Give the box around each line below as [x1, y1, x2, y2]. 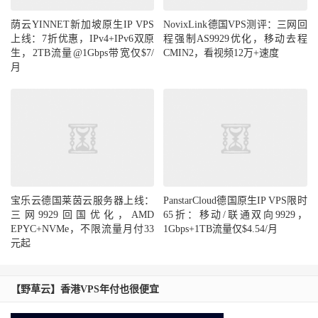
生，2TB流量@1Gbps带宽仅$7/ [11, 47, 155, 58]
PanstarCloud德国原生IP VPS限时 [163, 194, 307, 206]
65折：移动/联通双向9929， [163, 209, 307, 220]
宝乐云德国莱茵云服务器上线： [11, 194, 155, 206]
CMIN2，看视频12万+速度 [163, 47, 280, 58]
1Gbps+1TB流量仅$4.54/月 [163, 223, 278, 234]
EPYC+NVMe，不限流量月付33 [11, 223, 155, 234]
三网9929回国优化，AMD [11, 209, 155, 220]
